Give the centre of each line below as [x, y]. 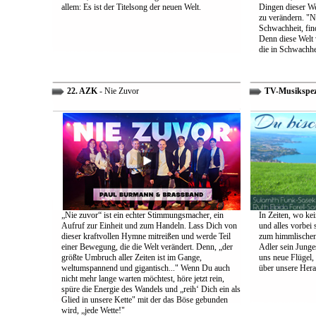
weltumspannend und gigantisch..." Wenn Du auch [145, 268]
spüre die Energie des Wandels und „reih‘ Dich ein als [151, 289]
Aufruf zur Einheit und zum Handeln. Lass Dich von [149, 226]
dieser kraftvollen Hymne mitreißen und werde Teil [146, 236]
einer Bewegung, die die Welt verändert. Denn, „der [147, 247]
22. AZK [81, 91]
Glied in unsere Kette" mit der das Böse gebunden [144, 300]
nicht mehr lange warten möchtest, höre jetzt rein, [142, 279]
